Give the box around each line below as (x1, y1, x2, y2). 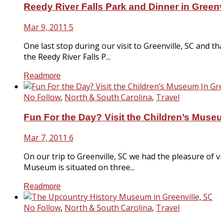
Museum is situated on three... (24, 161, 135, 173)
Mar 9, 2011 (24, 22, 67, 33)
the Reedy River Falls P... (24, 51, 110, 63)
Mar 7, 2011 (24, 132, 67, 143)
